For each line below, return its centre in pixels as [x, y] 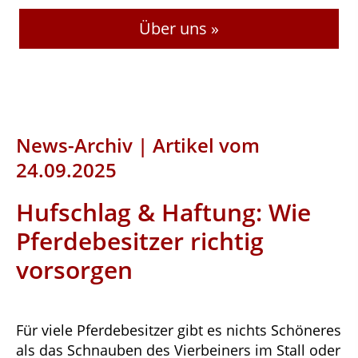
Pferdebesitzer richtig [140, 241]
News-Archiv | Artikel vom [138, 145]
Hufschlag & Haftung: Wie [163, 213]
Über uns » [179, 28]
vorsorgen [74, 270]
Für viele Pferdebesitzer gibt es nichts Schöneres [179, 330]
